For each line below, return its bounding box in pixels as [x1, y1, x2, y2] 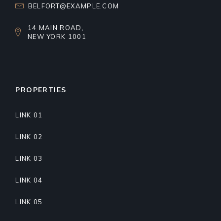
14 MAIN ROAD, [27, 24, 84, 32]
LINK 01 [15, 111, 43, 119]
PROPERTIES [15, 85, 67, 94]
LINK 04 [15, 176, 43, 184]
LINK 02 [15, 133, 43, 141]
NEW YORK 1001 [27, 33, 86, 40]
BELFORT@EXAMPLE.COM [28, 2, 119, 10]
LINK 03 [15, 154, 43, 162]
